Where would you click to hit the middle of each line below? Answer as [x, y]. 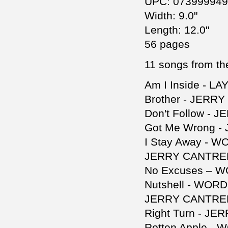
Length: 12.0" [177, 30]
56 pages [167, 44]
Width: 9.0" [171, 16]
